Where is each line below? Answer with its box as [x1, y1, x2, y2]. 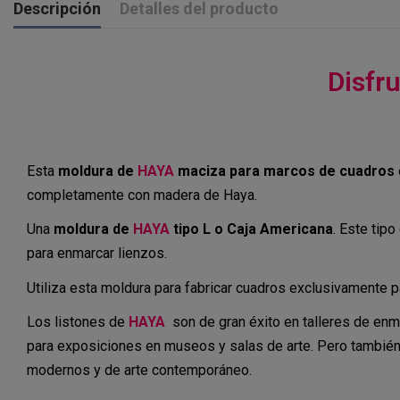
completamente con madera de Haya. [27, 187, 264, 204]
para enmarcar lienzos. [27, 245, 171, 262]
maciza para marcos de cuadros [174, 162, 395, 180]
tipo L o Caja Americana [170, 221, 333, 238]
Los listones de [27, 312, 129, 330]
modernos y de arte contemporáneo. [27, 361, 252, 379]
